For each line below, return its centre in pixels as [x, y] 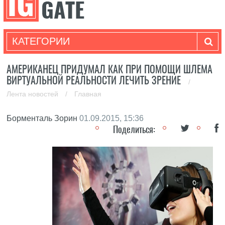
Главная [88, 94]
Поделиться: [134, 129]
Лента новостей [34, 94]
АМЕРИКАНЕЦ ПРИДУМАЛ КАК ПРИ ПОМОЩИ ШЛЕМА [110, 69]
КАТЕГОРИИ [41, 41]
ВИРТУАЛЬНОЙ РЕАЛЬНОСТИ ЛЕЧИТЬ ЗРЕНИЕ [95, 80]
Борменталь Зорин [42, 118]
